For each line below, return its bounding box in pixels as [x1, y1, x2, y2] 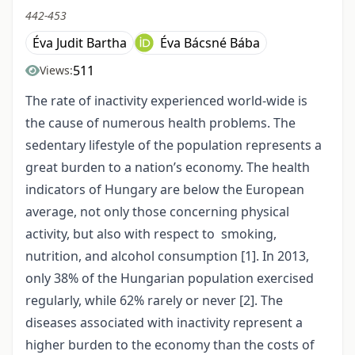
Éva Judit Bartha [32, 33, 127, 52]
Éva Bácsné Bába [160, 33, 260, 52]
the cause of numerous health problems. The [25, 113, 296, 132]
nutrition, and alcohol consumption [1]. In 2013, [25, 246, 309, 265]
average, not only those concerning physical [25, 202, 289, 220]
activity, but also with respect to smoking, [25, 224, 277, 242]
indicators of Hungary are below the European [25, 180, 304, 198]
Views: [40, 62, 73, 78]
